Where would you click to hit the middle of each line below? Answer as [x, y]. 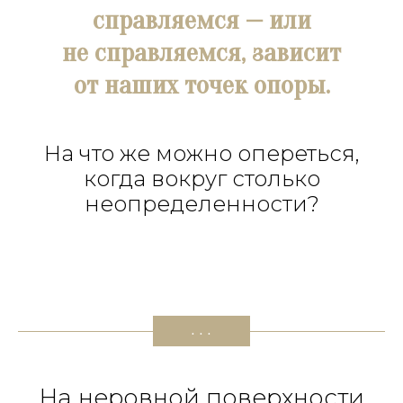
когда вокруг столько [201, 179]
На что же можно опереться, [201, 153]
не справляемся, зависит [201, 53]
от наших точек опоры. [201, 85]
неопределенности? [201, 204]
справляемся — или [201, 20]
